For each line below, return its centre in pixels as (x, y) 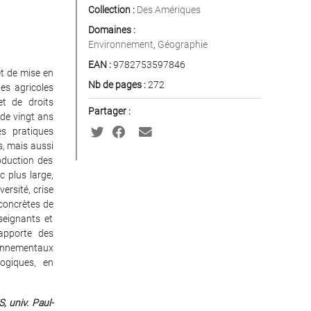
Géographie (182, 44)
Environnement (120, 44)
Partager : (109, 111)
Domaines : (111, 30)
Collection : (111, 10)
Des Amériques (168, 10)
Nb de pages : (117, 85)
